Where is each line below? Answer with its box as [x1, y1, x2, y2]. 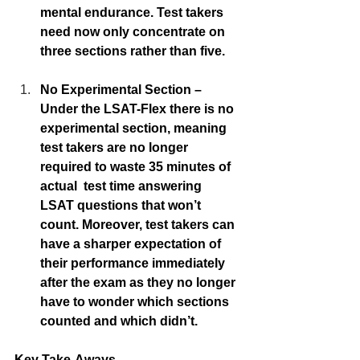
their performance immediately [40, 256, 228, 271]
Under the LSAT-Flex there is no [40, 102, 237, 117]
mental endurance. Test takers [40, 6, 227, 20]
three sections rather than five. [40, 44, 228, 59]
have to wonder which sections [40, 295, 232, 309]
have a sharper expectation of [40, 237, 224, 252]
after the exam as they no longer [40, 276, 239, 290]
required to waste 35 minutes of [40, 160, 234, 174]
